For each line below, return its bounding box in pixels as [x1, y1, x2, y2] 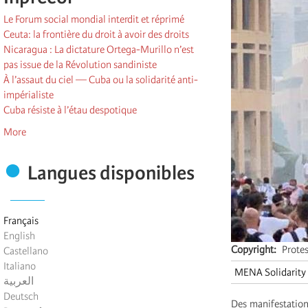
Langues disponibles [27, 162, 195, 185]
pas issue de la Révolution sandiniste [3, 58, 157, 71]
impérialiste [3, 89, 54, 102]
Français [3, 214, 38, 228]
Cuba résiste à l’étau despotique [3, 104, 137, 117]
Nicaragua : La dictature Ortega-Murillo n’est [3, 43, 194, 56]
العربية [3, 275, 34, 288]
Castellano [3, 245, 48, 258]
